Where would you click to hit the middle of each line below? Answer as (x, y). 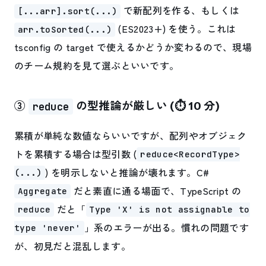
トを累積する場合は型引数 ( (76, 153)
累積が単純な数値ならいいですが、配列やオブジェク (131, 135)
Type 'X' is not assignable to (170, 210)
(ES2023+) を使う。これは (175, 29)
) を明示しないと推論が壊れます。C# (127, 172)
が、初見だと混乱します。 (72, 246)
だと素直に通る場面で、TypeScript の (156, 190)
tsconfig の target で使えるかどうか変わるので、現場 (133, 47)
